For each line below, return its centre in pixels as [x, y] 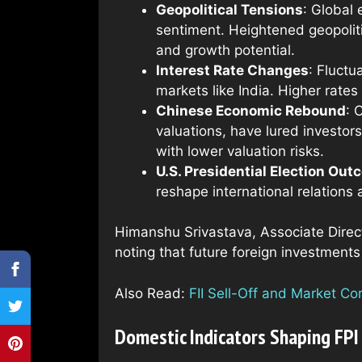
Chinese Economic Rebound [251, 110]
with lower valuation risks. [240, 151]
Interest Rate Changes [232, 70]
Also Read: [152, 293]
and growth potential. [225, 50]
